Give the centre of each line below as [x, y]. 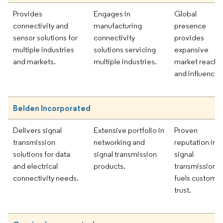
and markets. [34, 61]
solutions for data [42, 154]
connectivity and [41, 25]
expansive [191, 49]
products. [110, 166]
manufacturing [118, 25]
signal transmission [125, 154]
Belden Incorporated [52, 108]
